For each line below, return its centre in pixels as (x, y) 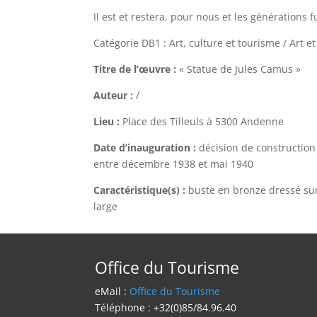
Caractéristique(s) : (139, 190)
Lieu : (108, 122)
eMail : (113, 292)
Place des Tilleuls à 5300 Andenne (203, 122)
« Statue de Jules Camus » (238, 69)
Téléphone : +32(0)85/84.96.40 (166, 308)
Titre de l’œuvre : (135, 69)
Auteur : (115, 96)
